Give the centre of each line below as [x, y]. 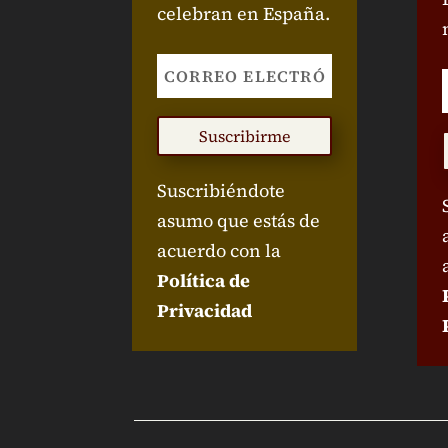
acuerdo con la [219, 251]
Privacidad [204, 311]
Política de [203, 281]
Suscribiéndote [221, 191]
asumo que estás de [238, 221]
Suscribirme [244, 135]
